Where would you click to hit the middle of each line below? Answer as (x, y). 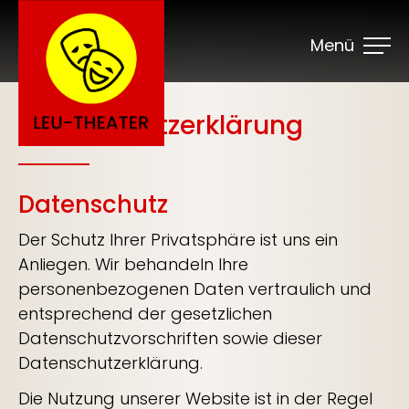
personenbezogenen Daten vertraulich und (195, 289)
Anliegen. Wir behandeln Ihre (133, 264)
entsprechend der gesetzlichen (145, 314)
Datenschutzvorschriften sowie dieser (170, 338)
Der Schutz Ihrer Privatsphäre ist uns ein (178, 240)
